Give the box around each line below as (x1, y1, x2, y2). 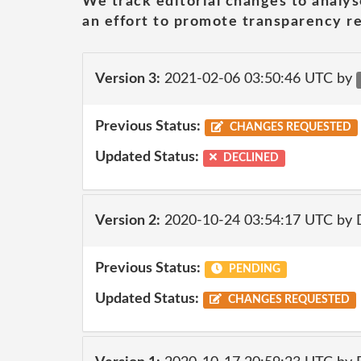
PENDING (226, 263, 280, 275)
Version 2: (95, 213, 160, 228)
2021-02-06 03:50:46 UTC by (160, 71, 356, 86)
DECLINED (221, 151, 280, 164)
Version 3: (95, 71, 160, 86)
